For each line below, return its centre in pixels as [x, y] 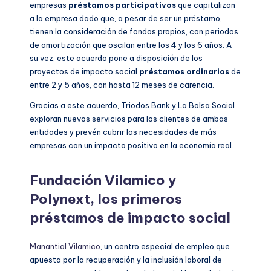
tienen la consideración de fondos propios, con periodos [134, 31]
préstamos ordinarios [185, 71]
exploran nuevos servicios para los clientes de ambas [129, 118]
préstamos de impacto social [130, 217]
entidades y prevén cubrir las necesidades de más [123, 132]
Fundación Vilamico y [103, 180]
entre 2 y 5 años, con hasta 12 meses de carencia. [122, 84]
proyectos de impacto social [84, 71]
